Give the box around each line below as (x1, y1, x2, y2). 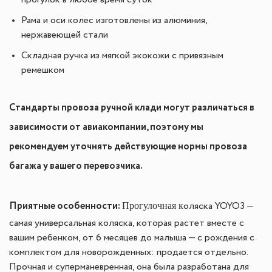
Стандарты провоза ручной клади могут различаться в (9, 101, 254, 115)
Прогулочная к (122, 200, 183, 211)
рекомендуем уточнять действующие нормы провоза (9, 140, 247, 154)
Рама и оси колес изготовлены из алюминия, (21, 16, 207, 25)
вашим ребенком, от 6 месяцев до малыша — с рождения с (9, 233, 254, 243)
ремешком (21, 66, 64, 75)
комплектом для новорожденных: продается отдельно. (9, 248, 248, 257)
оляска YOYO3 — (183, 202, 253, 211)
